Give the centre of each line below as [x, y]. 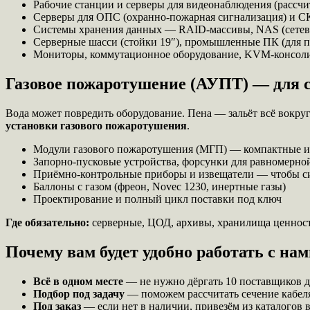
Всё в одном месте [78, 281]
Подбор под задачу [79, 293]
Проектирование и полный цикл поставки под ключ [157, 199]
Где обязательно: [47, 223]
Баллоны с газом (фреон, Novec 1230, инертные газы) [159, 187]
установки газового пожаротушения [96, 126]
